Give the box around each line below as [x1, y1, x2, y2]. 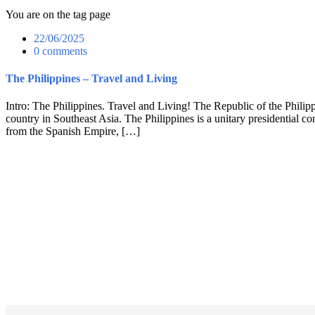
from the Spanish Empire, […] [6, 125, 140, 138]
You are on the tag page [6, 8, 110, 20]
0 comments [34, 44, 87, 57]
